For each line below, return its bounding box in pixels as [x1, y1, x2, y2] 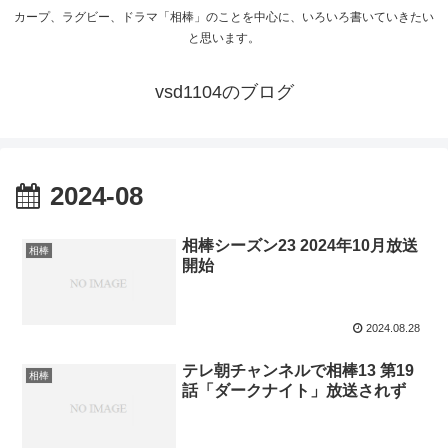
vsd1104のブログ [154, 82, 294, 103]
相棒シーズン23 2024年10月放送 [182, 236, 419, 254]
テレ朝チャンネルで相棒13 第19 [182, 361, 415, 379]
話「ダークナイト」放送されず [182, 381, 407, 399]
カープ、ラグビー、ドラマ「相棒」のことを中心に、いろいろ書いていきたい [14, 10, 434, 25]
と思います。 [188, 31, 260, 46]
